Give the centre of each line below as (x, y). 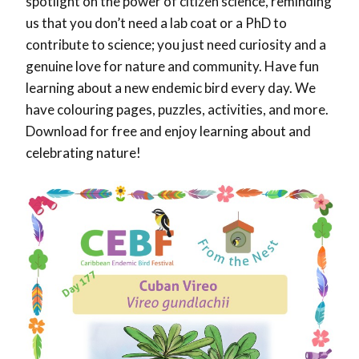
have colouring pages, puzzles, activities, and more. (177, 109)
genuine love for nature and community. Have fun (172, 66)
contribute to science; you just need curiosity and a (176, 44)
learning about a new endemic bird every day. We (171, 87)
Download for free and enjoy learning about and (168, 131)
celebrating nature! (83, 152)
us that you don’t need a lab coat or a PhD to (156, 22)
